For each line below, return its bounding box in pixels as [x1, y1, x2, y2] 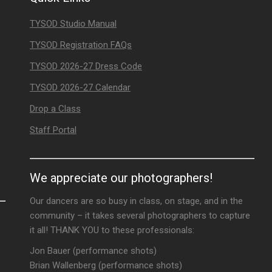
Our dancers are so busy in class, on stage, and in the [29, 195, 243, 206]
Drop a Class [29, 103, 81, 114]
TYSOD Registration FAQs [29, 39, 132, 50]
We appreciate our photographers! [29, 171, 212, 185]
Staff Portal [29, 124, 76, 135]
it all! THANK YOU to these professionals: [29, 225, 194, 236]
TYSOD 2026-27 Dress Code [29, 61, 142, 72]
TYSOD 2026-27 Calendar [29, 82, 131, 93]
